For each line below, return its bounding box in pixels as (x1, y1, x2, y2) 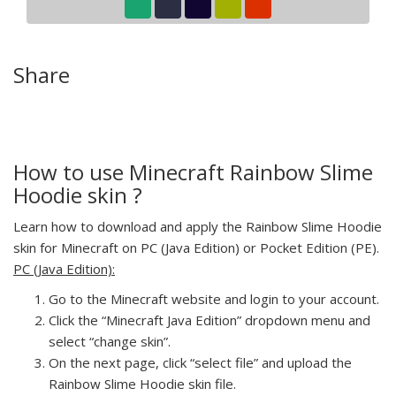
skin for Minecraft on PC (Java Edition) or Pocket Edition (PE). (13, 238, 379, 256)
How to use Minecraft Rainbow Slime (13, 156, 373, 187)
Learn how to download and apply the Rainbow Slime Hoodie (13, 217, 382, 235)
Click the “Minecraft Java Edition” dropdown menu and (49, 310, 370, 329)
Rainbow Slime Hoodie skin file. (49, 374, 236, 392)
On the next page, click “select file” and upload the (49, 353, 352, 371)
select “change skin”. (49, 331, 171, 350)
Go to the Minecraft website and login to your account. (49, 289, 379, 308)
